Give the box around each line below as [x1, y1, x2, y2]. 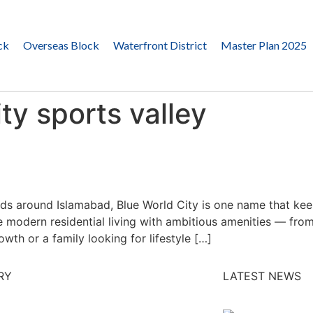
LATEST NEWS [222, 269, 301, 284]
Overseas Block [22, 38, 99, 52]
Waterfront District [112, 38, 207, 52]
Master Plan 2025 [220, 38, 307, 52]
